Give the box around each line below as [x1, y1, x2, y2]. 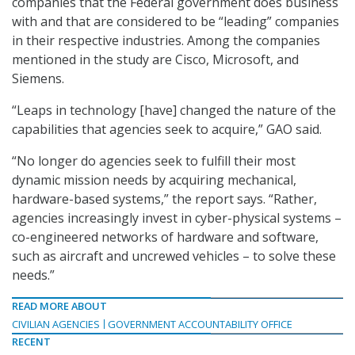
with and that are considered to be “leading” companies [12, 13, 339, 31]
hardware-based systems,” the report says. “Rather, [12, 190, 317, 208]
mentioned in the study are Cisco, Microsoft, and [12, 51, 299, 69]
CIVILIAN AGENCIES [12, 317, 100, 332]
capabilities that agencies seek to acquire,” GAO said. [12, 120, 322, 139]
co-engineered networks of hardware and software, [12, 228, 319, 246]
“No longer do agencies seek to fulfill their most [12, 152, 296, 170]
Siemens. [12, 70, 64, 88]
